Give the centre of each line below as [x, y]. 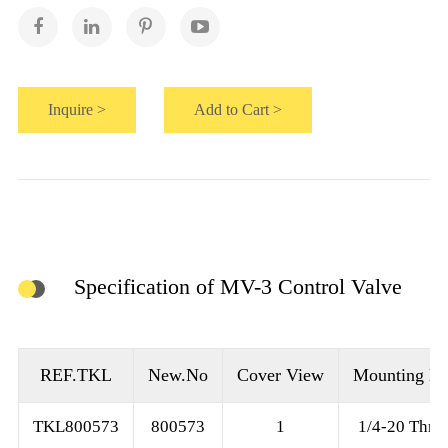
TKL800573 [75, 427]
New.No [177, 375]
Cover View [280, 375]
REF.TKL [75, 375]
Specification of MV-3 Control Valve [237, 287]
